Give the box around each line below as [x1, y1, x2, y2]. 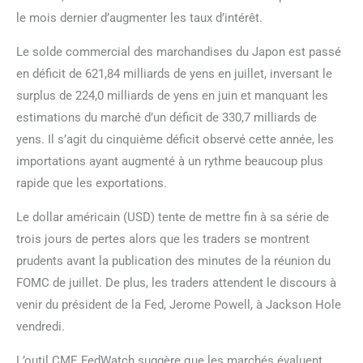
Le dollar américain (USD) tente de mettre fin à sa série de [16, 209, 329, 224]
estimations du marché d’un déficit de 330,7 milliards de [16, 109, 317, 125]
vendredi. [16, 318, 65, 334]
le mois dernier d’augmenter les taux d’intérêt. [16, 10, 263, 25]
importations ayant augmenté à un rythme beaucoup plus [16, 153, 323, 169]
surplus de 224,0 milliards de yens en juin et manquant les [16, 88, 328, 103]
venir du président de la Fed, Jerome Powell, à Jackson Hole [16, 297, 341, 312]
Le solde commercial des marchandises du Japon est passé [16, 44, 341, 59]
